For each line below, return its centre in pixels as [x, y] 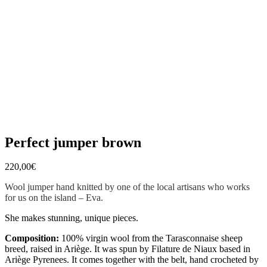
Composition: [32, 238]
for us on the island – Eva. [54, 197]
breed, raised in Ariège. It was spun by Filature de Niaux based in [128, 249]
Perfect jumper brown [73, 142]
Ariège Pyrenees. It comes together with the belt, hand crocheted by [132, 259]
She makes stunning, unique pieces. [72, 218]
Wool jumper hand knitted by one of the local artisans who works [127, 187]
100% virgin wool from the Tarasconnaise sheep [151, 238]
